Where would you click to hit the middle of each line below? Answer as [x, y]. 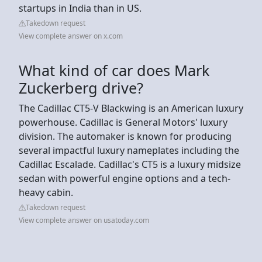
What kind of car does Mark [114, 70]
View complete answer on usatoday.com [84, 220]
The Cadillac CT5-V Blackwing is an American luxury [131, 108]
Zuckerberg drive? [81, 87]
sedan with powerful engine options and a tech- [125, 178]
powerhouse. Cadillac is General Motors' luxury [123, 122]
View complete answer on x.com [71, 36]
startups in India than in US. [80, 8]
